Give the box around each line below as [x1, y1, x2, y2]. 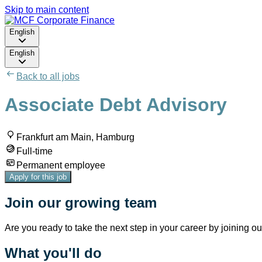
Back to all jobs [16, 71, 80, 81]
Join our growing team [5, 194, 157, 211]
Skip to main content [5, 5, 89, 15]
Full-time [16, 146, 53, 156]
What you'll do [5, 244, 102, 261]
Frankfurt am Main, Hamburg [16, 132, 135, 142]
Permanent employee [16, 160, 105, 170]
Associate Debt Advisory [5, 94, 227, 116]
